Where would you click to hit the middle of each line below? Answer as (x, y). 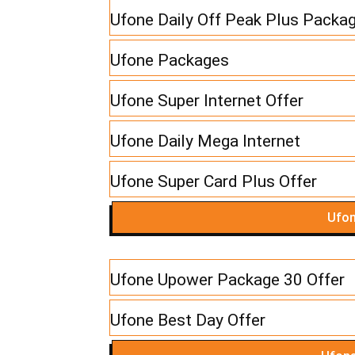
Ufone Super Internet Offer (207, 101)
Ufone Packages (170, 61)
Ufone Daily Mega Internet (205, 141)
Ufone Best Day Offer (188, 321)
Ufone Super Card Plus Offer (214, 182)
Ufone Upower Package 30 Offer (227, 280)
